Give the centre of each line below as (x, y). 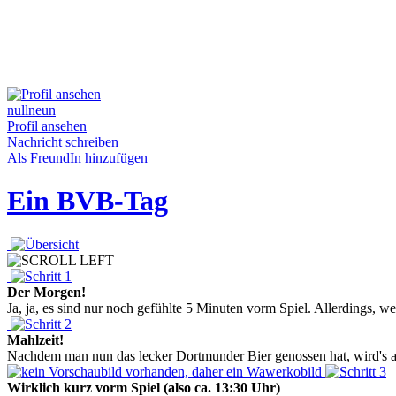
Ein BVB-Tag (88, 201)
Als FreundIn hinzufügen (77, 158)
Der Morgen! (46, 292)
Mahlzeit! (35, 339)
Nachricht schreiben (63, 142)
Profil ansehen (47, 126)
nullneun (31, 110)
